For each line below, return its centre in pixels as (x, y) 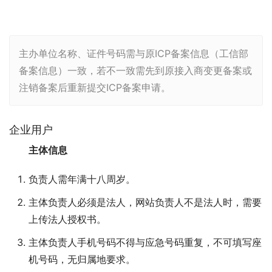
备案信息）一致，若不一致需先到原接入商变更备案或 (135, 71)
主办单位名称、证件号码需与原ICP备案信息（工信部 (134, 54)
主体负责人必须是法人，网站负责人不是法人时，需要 (145, 202)
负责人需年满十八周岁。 (82, 179)
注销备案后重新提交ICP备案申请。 (95, 88)
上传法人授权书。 (67, 219)
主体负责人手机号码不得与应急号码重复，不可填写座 (145, 243)
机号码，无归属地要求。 (82, 260)
